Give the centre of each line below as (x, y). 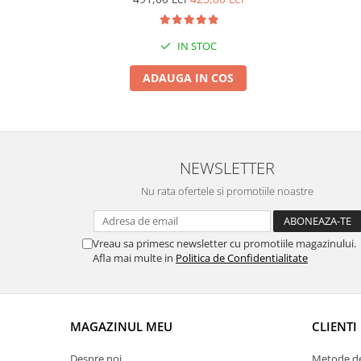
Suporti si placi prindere (78, 18)
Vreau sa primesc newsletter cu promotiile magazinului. (224, 243)
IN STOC (195, 46)
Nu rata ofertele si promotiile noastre (227, 191)
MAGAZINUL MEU (121, 326)
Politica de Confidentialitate (242, 258)
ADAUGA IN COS (188, 78)
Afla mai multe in (134, 258)
